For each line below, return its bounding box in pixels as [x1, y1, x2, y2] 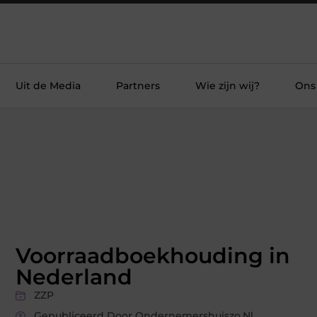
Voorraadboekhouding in [16, 243, 290, 270]
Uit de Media [16, 79, 81, 92]
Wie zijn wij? [195, 79, 260, 92]
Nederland [16, 264, 132, 291]
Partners [116, 79, 160, 92]
